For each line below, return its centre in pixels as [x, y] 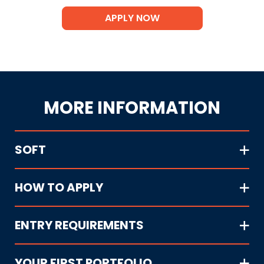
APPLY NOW [132, 18]
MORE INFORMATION [132, 108]
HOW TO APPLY [59, 187]
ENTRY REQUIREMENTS [79, 225]
